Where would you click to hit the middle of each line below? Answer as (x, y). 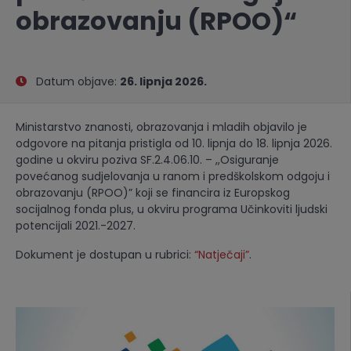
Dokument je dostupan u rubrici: (105, 255)
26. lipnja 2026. (163, 81)
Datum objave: (73, 81)
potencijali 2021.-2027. (76, 226)
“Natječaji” (222, 255)
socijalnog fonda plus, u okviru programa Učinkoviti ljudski (172, 209)
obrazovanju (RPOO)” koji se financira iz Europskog (153, 193)
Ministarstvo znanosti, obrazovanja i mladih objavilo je (161, 127)
